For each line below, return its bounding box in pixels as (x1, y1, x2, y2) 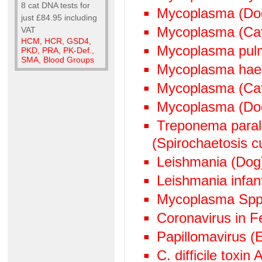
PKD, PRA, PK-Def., (20, 46, 94, 55)
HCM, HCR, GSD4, (20, 36, 91, 46)
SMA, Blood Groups (20, 55, 94, 64)
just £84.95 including (20, 13, 97, 22)
